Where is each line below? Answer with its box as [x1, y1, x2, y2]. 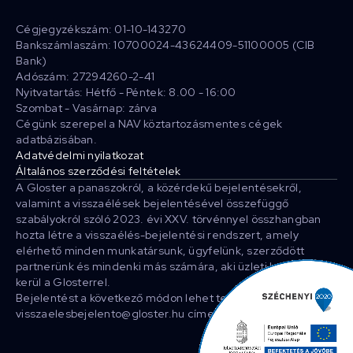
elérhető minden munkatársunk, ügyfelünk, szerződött [16, 243, 305, 258]
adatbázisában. [16, 132, 97, 147]
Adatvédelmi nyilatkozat [16, 148, 144, 162]
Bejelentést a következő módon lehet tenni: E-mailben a [16, 291, 313, 305]
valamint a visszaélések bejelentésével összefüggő [16, 196, 289, 210]
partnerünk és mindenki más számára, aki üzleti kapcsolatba [16, 259, 334, 273]
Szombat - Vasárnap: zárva [16, 101, 157, 115]
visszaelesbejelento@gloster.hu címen [16, 307, 221, 321]
